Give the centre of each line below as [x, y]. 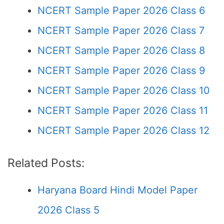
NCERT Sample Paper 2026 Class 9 [121, 70]
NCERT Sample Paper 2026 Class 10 [124, 90]
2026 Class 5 [68, 210]
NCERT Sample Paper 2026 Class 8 [121, 50]
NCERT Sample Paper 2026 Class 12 [123, 130]
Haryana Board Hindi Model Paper [117, 190]
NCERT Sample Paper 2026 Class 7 [121, 30]
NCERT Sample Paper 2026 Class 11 [123, 110]
